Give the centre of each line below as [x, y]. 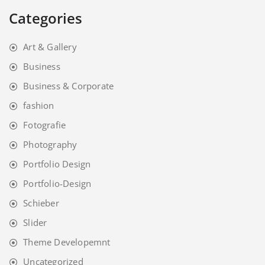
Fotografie [45, 125]
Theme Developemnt [67, 242]
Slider [35, 222]
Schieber [41, 203]
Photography [50, 144]
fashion [39, 105]
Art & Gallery [50, 46]
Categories [46, 18]
